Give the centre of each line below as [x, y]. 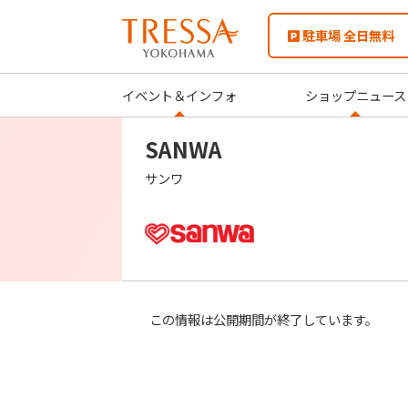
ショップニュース [355, 95]
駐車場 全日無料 [347, 35]
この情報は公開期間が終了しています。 [264, 319]
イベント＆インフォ [180, 95]
